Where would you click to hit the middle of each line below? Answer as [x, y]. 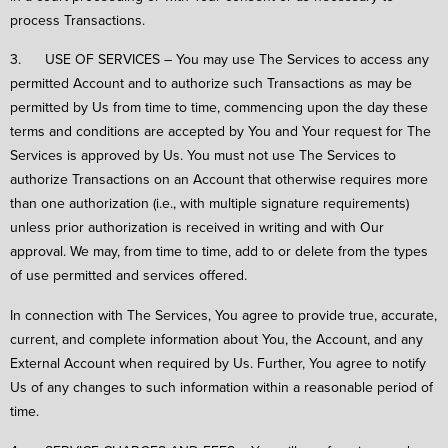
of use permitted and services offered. [128, 275]
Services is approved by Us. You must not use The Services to [203, 155]
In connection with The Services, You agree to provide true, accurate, [223, 315]
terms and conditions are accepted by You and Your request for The [220, 131]
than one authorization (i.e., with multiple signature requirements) [209, 203]
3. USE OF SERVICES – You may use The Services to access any [219, 59]
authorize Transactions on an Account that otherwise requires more [219, 179]
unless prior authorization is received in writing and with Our [197, 227]
